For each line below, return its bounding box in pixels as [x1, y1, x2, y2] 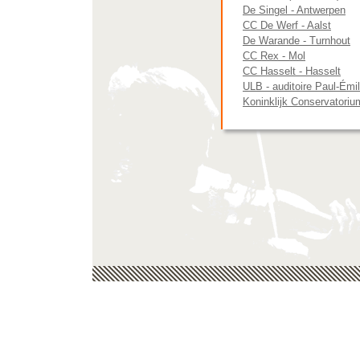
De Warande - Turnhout [243, 35, 350, 47]
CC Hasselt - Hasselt [243, 65, 341, 77]
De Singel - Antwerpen [243, 4, 346, 16]
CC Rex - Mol [243, 50, 305, 62]
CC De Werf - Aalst [243, 19, 331, 31]
